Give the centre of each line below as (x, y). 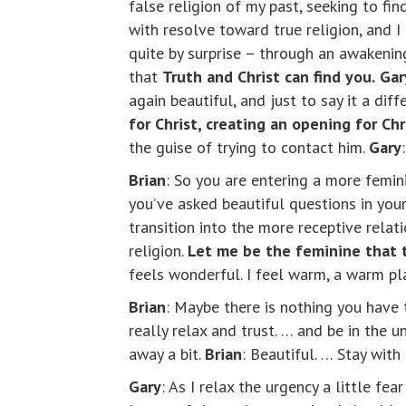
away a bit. (167, 354)
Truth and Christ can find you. (269, 77)
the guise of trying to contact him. (249, 148)
